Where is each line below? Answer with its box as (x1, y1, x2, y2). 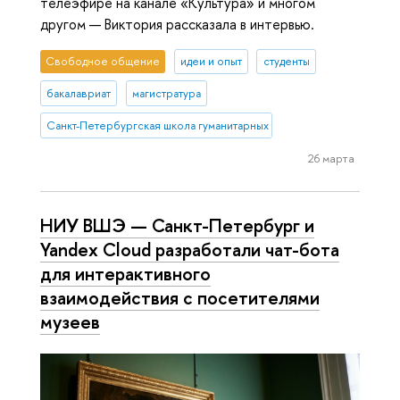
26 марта (307, 150, 354, 167)
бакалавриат (46, 86, 112, 102)
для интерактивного (40, 261, 211, 287)
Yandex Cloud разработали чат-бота (40, 237, 339, 262)
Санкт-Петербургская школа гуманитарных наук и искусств (46, 118, 353, 134)
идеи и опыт (179, 54, 242, 70)
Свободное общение (46, 54, 161, 70)
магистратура (131, 86, 201, 102)
